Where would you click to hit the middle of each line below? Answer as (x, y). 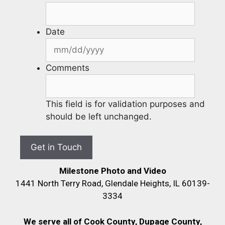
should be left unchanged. (99, 116)
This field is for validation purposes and (125, 104)
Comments (68, 68)
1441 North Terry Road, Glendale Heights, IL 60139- (113, 184)
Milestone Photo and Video (113, 171)
